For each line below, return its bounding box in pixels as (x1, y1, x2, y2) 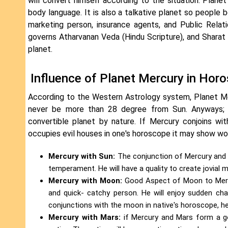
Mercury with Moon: (48, 176, 123, 186)
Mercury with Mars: (48, 213, 121, 222)
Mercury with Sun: (48, 152, 116, 161)
